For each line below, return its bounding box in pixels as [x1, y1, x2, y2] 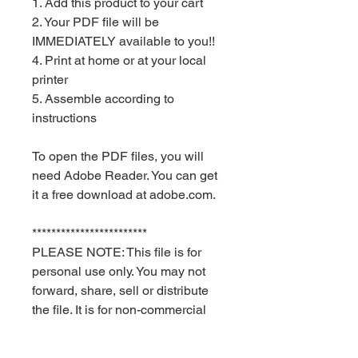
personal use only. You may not [32, 264, 205, 280]
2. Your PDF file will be [32, 14, 159, 30]
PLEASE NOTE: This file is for [32, 245, 201, 261]
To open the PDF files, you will [32, 149, 204, 165]
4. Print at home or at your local [32, 53, 206, 69]
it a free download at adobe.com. [32, 187, 216, 203]
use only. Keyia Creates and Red [32, 321, 216, 337]
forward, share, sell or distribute [32, 283, 209, 299]
